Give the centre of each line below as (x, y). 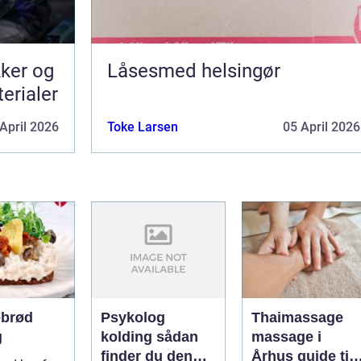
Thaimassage (297, 317)
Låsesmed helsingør (194, 71)
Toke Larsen (143, 127)
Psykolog (133, 317)
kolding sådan (129, 336)
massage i (286, 336)
